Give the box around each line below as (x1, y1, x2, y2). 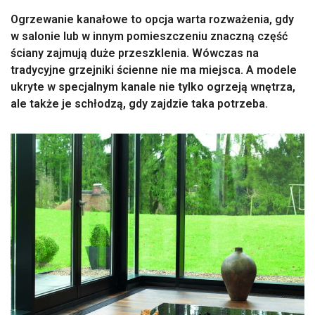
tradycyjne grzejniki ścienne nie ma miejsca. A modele (11, 63, 297, 77)
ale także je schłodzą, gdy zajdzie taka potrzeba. (11, 97, 268, 110)
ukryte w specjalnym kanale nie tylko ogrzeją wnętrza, (11, 80, 295, 94)
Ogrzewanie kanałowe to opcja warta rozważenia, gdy (11, 13, 294, 26)
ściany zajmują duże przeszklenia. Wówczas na (11, 46, 259, 60)
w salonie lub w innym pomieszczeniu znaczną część (11, 30, 288, 43)
